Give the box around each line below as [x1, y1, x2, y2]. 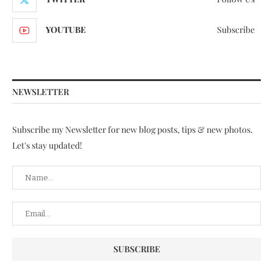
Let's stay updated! [12, 139, 82, 151]
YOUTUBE [46, 23, 86, 35]
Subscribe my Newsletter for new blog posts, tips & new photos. [12, 123, 253, 135]
